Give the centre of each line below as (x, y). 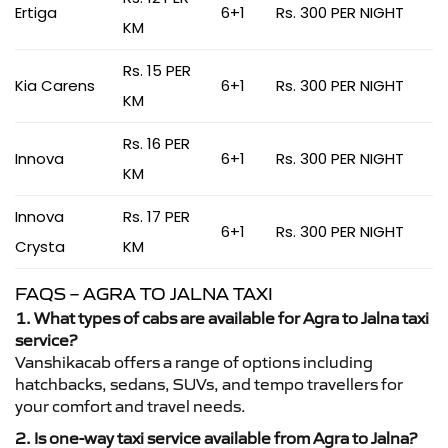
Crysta (40, 246)
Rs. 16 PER (156, 143)
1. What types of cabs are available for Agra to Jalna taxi (222, 318)
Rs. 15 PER (157, 70)
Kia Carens (55, 85)
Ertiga (36, 12)
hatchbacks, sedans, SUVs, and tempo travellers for (209, 384)
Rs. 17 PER (156, 216)
